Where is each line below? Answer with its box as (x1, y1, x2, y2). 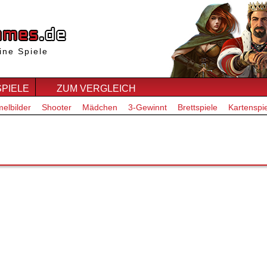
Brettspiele (178, 103, 218, 112)
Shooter (42, 103, 72, 112)
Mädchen (82, 103, 117, 112)
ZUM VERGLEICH (57, 83, 136, 94)
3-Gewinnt (128, 103, 167, 112)
